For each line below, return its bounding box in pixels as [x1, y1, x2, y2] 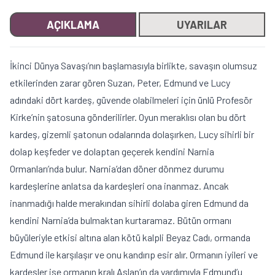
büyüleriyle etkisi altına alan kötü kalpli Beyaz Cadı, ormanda [10, 231, 250, 243]
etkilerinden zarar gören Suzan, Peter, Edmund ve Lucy [10, 76, 230, 88]
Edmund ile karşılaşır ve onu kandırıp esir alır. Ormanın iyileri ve [10, 248, 258, 260]
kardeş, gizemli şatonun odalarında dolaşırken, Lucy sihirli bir [10, 128, 254, 140]
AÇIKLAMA [47, 17, 99, 31]
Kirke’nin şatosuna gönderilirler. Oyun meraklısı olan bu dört [10, 110, 246, 123]
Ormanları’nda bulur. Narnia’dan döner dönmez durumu [10, 162, 224, 174]
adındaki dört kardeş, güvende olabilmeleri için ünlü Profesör [10, 93, 252, 106]
